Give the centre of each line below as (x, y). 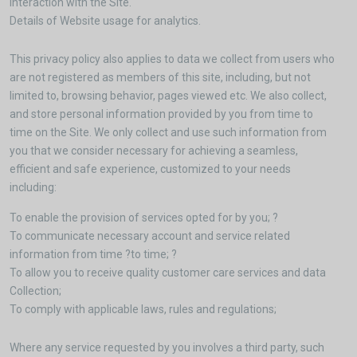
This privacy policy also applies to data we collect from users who (172, 59)
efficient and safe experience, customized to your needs (150, 169)
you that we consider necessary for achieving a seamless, (154, 151)
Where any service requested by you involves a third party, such (167, 347)
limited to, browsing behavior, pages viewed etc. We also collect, (168, 96)
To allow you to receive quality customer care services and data (168, 273)
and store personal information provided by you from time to (161, 114)
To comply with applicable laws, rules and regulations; (143, 309)
